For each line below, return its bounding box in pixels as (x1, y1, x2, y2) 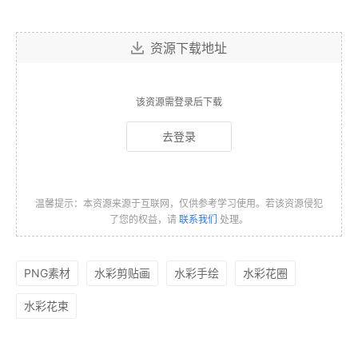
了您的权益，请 (109, 213, 179, 226)
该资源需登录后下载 (136, 96, 222, 109)
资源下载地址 (150, 40, 227, 57)
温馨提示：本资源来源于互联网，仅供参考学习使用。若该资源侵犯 (35, 197, 323, 210)
